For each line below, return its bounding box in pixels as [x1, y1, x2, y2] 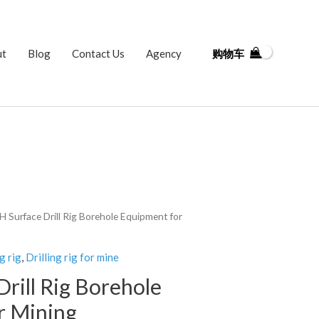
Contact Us [72, 46, 125, 60]
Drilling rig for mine [26, 251, 119, 264]
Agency [146, 46, 182, 60]
